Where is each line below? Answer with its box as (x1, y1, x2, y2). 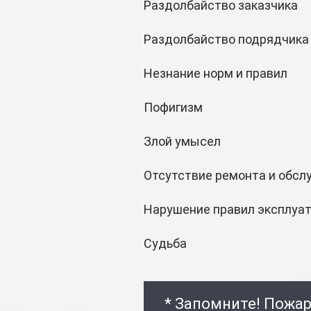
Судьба (144, 236, 187, 251)
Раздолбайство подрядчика (144, 32, 309, 47)
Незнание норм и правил (144, 66, 287, 81)
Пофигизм (144, 100, 203, 115)
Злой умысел (144, 134, 221, 149)
